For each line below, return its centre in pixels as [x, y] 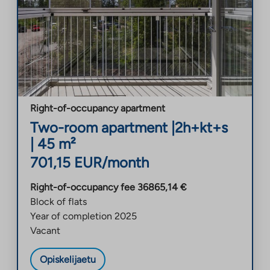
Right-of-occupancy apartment [98, 108]
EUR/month [111, 162]
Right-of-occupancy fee [83, 187]
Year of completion [71, 216]
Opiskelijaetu [68, 259]
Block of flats [58, 201]
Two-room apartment [99, 127]
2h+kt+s [201, 127]
